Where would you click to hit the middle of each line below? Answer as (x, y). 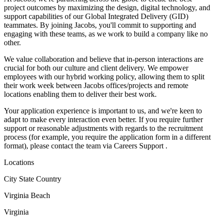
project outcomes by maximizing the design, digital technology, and (107, 7)
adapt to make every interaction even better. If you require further (103, 119)
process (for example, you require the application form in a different (107, 137)
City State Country (33, 179)
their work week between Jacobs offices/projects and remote (96, 85)
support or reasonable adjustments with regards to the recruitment (103, 128)
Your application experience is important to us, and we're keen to (103, 110)
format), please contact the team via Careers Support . (86, 145)
